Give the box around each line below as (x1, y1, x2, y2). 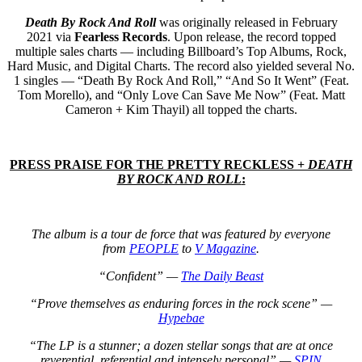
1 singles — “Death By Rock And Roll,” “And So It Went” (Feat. (13, 73, 349, 87)
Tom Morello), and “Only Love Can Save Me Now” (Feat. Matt (17, 87, 345, 102)
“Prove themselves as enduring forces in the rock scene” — (30, 296, 332, 310)
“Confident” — (99, 268, 181, 283)
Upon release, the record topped (173, 29, 336, 44)
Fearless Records (74, 29, 167, 44)
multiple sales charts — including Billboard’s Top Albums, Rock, (15, 44, 347, 58)
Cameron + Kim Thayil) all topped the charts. (65, 102, 297, 116)
